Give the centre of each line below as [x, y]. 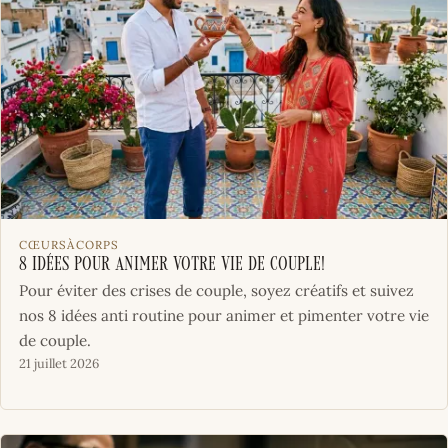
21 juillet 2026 [58, 363]
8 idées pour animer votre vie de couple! [171, 265]
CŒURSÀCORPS [69, 244]
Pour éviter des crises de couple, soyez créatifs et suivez [216, 290]
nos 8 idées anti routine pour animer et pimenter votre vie [223, 315]
